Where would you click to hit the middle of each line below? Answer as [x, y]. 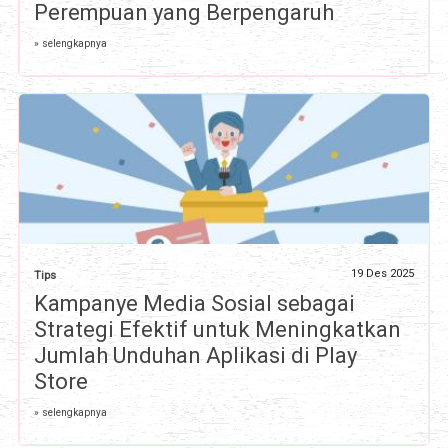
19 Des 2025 [383, 274]
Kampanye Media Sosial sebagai [194, 304]
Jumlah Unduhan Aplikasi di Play [195, 356]
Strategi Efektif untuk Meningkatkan [217, 330]
